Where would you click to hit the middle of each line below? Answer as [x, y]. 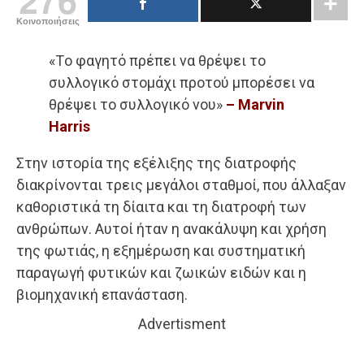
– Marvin [255, 104]
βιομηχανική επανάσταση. [102, 294]
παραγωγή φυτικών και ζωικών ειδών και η [161, 272]
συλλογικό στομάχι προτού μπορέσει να [182, 82]
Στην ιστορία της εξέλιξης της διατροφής [156, 162]
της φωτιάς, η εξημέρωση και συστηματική [161, 250]
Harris [69, 126]
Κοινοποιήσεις [48, 21]
